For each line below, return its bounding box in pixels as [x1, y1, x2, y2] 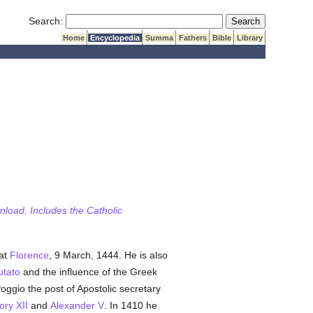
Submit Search [225, 15, 291, 26]
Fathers [177, 34, 210, 42]
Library [235, 34, 265, 42]
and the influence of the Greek [20, 266, 157, 277]
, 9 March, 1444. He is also [48, 249, 168, 261]
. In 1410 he [103, 300, 157, 311]
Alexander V [50, 300, 104, 311]
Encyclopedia [88, 34, 143, 42]
